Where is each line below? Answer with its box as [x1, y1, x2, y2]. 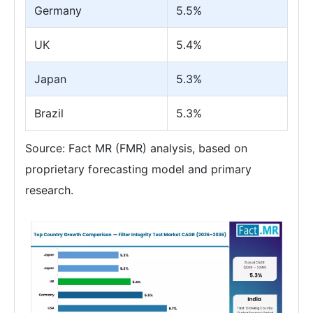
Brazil [34, 105, 64, 120]
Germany [34, 3, 82, 17]
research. [25, 182, 73, 197]
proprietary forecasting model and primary [25, 161, 252, 176]
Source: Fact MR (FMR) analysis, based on [25, 140, 247, 155]
